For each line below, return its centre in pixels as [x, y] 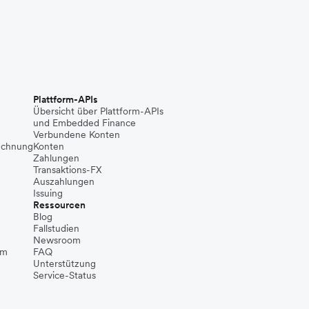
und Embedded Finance [84, 123]
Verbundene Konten [77, 134]
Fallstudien [56, 228]
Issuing [48, 193]
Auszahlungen [64, 181]
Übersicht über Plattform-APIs [98, 111]
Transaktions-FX [68, 170]
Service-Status [64, 275]
